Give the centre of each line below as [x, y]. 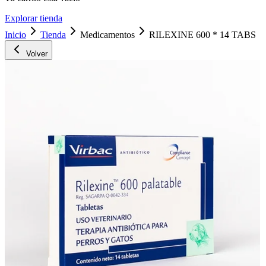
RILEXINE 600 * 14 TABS [202, 34]
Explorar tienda [34, 18]
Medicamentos [107, 34]
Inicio [15, 34]
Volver [36, 53]
